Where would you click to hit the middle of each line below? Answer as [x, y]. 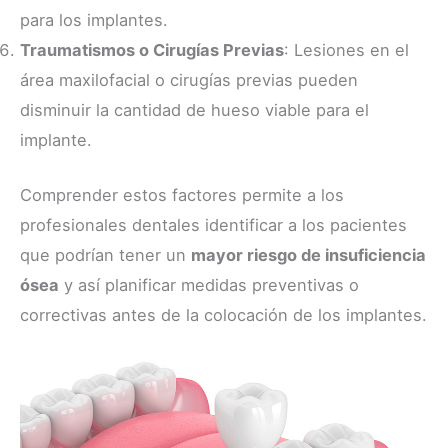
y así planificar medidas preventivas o [209, 284]
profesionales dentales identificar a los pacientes [213, 224]
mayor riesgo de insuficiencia [308, 254]
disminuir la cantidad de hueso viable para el [194, 110]
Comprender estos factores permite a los [182, 194]
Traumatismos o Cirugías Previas [152, 50]
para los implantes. [94, 20]
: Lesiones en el [346, 50]
